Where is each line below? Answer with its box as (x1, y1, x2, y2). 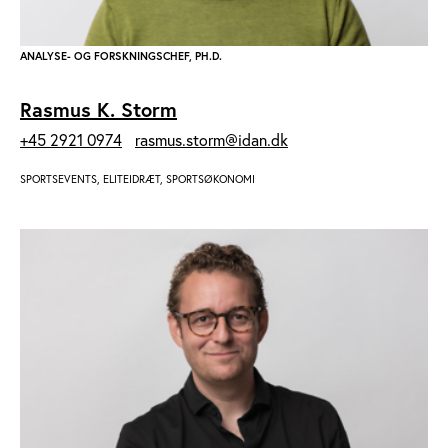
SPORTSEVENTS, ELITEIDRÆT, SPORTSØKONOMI (20, 172, 255, 187)
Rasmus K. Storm (20, 96, 177, 124)
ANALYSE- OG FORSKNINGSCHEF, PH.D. (20, 49, 222, 64)
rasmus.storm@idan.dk (135, 130, 288, 151)
